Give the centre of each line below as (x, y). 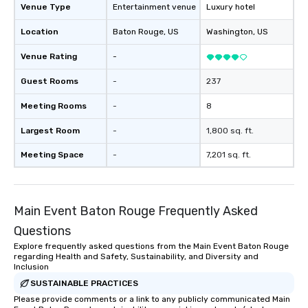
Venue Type (46, 7)
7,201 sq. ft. (229, 155)
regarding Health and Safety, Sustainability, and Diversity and (136, 256)
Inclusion (31, 267)
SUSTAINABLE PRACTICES (84, 283)
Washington (230, 32)
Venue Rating (49, 56)
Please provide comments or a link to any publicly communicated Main (152, 299)
